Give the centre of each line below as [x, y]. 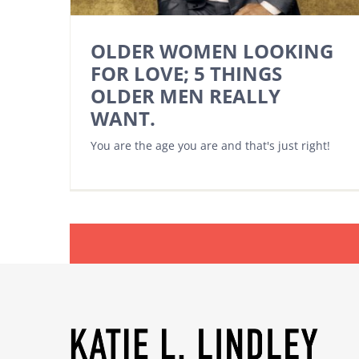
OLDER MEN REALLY [186, 95]
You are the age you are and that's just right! [210, 145]
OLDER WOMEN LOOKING [212, 50]
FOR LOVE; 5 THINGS [186, 73]
